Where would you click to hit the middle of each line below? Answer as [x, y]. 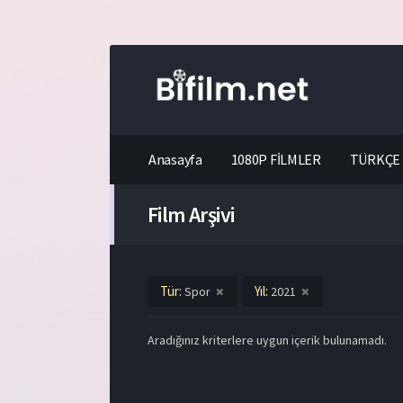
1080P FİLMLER [276, 159]
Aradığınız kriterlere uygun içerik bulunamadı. [267, 340]
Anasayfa [175, 159]
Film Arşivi [191, 215]
